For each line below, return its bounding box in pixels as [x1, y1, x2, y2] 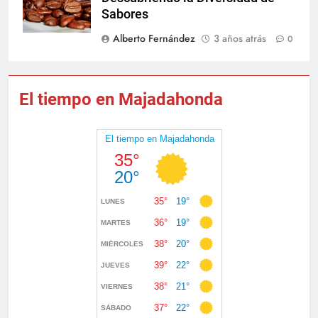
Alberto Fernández [113, 31, 195, 45]
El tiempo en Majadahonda [19, 89, 223, 109]
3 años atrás [214, 31, 266, 45]
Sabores [102, 6, 151, 21]
